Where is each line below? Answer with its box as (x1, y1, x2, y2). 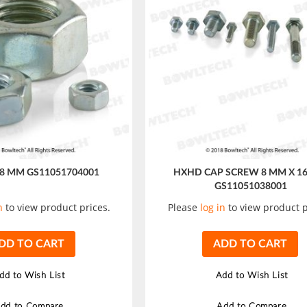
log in (200, 200, 226, 214)
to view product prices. (2, 200, 110, 214)
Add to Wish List (215, 271, 288, 280)
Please (168, 200, 201, 214)
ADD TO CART (213, 238, 288, 249)
